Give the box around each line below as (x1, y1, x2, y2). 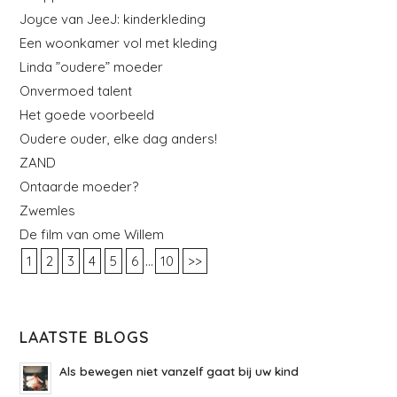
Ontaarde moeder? (19, 177, 139, 195)
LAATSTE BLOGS (19, 326, 151, 346)
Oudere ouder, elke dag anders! (19, 129, 218, 147)
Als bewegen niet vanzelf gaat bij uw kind (59, 362, 300, 378)
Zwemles (19, 201, 76, 219)
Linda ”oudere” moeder (19, 58, 164, 75)
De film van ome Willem (19, 225, 165, 243)
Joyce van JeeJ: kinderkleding (19, 10, 206, 27)
